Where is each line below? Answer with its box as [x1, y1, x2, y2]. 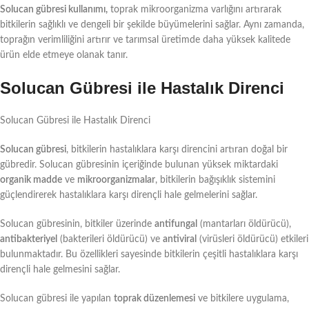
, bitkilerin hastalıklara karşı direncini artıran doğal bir [66, 144, 288, 154]
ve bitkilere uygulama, [195, 293, 289, 303]
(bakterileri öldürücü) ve [57, 234, 163, 244]
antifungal [154, 219, 197, 229]
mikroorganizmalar [77, 175, 155, 185]
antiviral [163, 234, 197, 244]
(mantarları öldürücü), [197, 219, 291, 229]
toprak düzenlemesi [114, 293, 195, 303]
